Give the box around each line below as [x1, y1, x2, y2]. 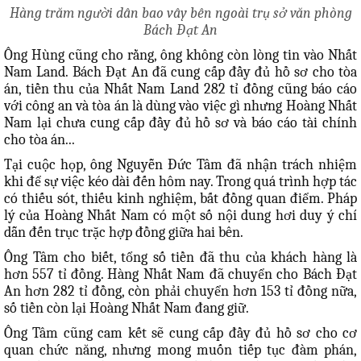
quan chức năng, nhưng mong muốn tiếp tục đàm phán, [4, 342, 357, 359]
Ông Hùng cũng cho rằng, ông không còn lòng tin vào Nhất [4, 47, 357, 64]
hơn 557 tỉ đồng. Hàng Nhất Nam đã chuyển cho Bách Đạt [4, 266, 357, 283]
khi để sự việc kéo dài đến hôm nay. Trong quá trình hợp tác [4, 173, 357, 190]
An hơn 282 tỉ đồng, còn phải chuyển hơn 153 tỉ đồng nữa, [4, 283, 357, 300]
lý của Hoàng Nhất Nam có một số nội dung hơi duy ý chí [4, 207, 357, 224]
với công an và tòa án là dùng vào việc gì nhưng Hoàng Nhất [4, 98, 357, 114]
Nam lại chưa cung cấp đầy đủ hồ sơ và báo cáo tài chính [4, 114, 357, 131]
